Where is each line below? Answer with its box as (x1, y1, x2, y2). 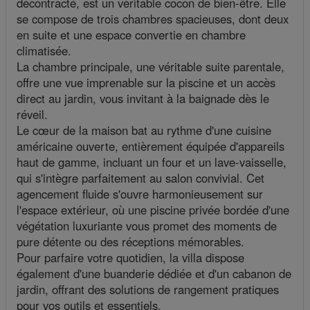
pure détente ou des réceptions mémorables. (17, 233, 244, 250)
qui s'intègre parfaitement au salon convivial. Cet (17, 170, 264, 187)
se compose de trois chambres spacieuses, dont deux (17, 10, 289, 28)
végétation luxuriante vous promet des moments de (17, 217, 277, 235)
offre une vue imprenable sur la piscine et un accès (17, 74, 275, 91)
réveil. (17, 106, 48, 123)
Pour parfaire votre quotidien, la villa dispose (17, 249, 244, 266)
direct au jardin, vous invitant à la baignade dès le (17, 90, 269, 107)
